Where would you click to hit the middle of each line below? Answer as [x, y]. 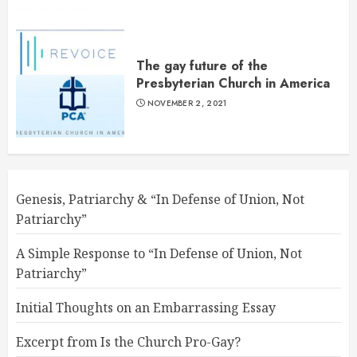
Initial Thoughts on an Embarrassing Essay [146, 308]
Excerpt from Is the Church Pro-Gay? [128, 342]
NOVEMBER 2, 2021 [187, 104]
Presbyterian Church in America [233, 84]
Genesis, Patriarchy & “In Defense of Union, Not [160, 200]
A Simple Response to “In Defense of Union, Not [159, 254]
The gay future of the [202, 66]
